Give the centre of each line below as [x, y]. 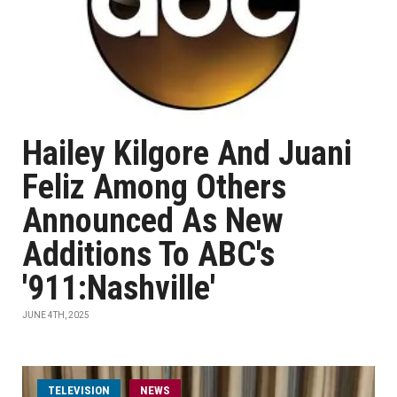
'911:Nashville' [119, 288]
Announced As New [153, 221]
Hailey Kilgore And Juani [187, 153]
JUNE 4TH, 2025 [56, 315]
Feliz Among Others [154, 187]
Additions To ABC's [148, 254]
